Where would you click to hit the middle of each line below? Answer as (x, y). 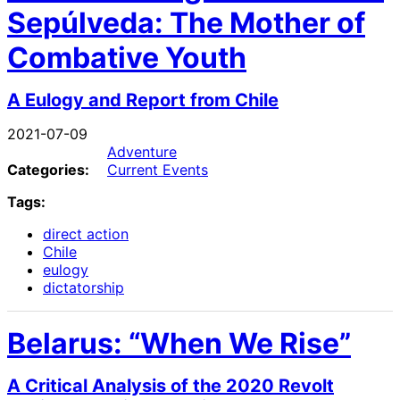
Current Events (158, 170)
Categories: (48, 170)
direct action (86, 234)
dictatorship (83, 288)
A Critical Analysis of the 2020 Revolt (171, 386)
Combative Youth (127, 57)
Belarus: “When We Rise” (179, 344)
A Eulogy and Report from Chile (143, 100)
